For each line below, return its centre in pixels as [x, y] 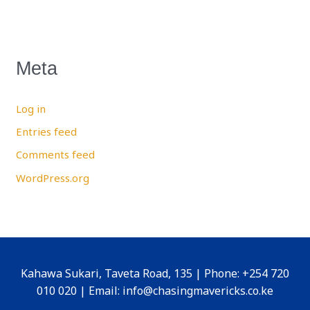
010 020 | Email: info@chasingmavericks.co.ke [155, 291]
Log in [31, 108]
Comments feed [56, 155]
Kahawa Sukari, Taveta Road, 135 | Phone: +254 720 [155, 273]
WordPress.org [53, 177]
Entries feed [47, 132]
